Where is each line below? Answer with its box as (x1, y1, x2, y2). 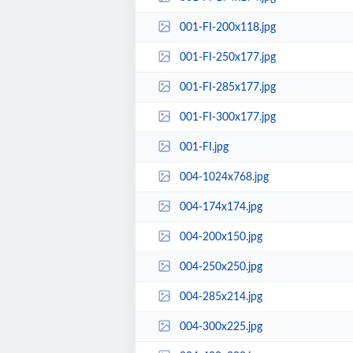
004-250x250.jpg (179, 261, 262, 273)
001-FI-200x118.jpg (179, 21, 276, 33)
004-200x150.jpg (179, 231, 262, 243)
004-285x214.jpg (179, 291, 262, 303)
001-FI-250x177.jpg (179, 51, 276, 63)
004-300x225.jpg (179, 321, 262, 333)
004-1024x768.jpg (179, 171, 269, 183)
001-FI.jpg (179, 141, 229, 153)
